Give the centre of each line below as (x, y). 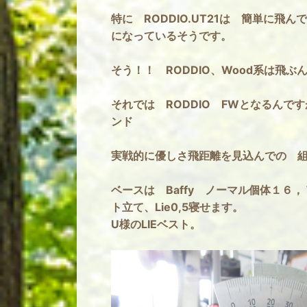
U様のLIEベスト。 (156, 224)
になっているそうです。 (171, 36)
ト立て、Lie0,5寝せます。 (177, 207)
